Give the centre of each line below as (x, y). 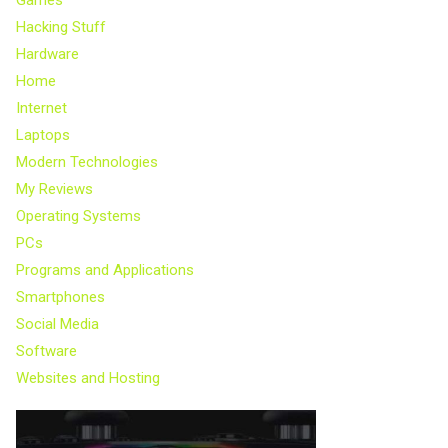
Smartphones (60, 296)
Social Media (57, 323)
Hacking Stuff (61, 26)
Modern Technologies (87, 161)
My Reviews (54, 188)
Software (46, 350)
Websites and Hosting (88, 377)
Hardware (47, 53)
